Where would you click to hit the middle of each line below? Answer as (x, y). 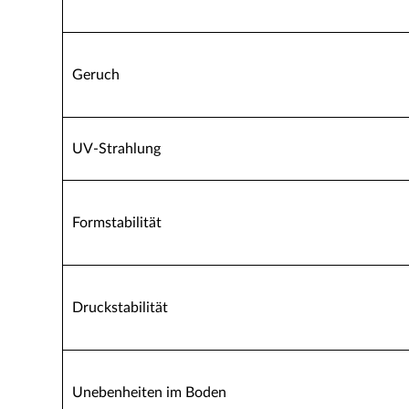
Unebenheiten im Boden (149, 393)
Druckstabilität (120, 308)
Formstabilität (117, 223)
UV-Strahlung (116, 149)
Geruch (96, 75)
